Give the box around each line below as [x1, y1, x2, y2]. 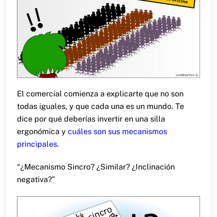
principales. [16, 139, 59, 149]
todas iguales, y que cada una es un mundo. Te [16, 102, 184, 111]
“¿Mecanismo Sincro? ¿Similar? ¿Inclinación [16, 162, 175, 172]
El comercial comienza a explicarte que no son [16, 89, 184, 99]
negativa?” [16, 175, 55, 185]
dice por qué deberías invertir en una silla [16, 114, 165, 124]
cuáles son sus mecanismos [67, 127, 167, 137]
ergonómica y [16, 127, 68, 137]
